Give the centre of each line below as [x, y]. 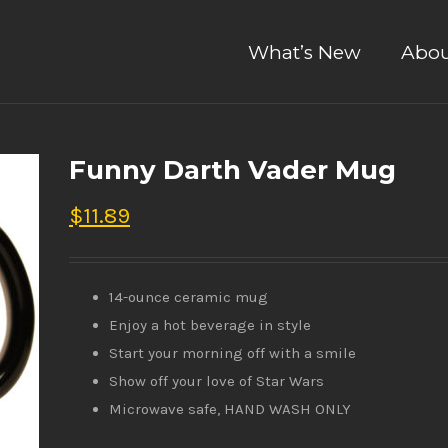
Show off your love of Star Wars [216, 381]
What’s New [304, 52]
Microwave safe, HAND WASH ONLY [230, 409]
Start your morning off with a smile [232, 353]
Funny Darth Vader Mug [232, 170]
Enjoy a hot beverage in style [210, 325]
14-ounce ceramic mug [188, 297]
